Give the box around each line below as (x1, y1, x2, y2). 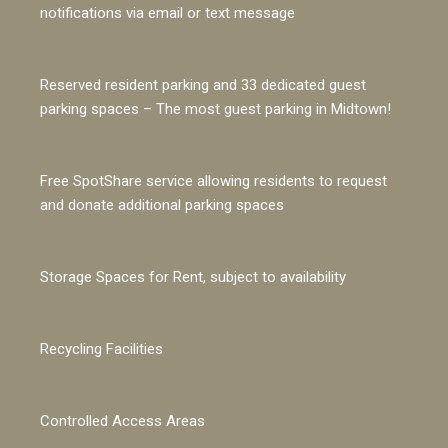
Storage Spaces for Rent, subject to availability (40, 267, 347, 286)
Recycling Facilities (40, 339, 164, 358)
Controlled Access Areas (40, 411, 206, 430)
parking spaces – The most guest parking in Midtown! (40, 99, 392, 118)
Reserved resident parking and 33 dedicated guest (40, 75, 367, 94)
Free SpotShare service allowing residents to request (40, 171, 388, 190)
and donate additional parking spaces (40, 195, 285, 214)
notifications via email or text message (40, 3, 296, 22)
